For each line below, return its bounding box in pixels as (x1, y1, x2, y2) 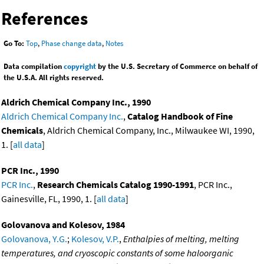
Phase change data (41, 38, 102, 49)
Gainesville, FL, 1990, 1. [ (1, 193, 97, 205)
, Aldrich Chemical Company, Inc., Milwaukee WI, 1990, (43, 124, 255, 137)
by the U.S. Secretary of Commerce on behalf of (96, 61, 258, 72)
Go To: (4, 38, 24, 49)
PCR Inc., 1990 (1, 164, 59, 177)
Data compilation (4, 61, 64, 72)
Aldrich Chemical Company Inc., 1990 (1, 96, 151, 108)
